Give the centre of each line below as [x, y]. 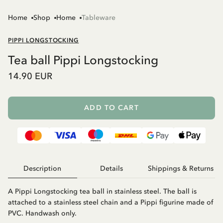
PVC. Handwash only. [42, 214]
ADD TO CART [111, 108]
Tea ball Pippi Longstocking [83, 60]
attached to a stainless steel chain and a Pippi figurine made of [111, 203]
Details [111, 169]
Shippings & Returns [180, 169]
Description [43, 169]
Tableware [99, 18]
